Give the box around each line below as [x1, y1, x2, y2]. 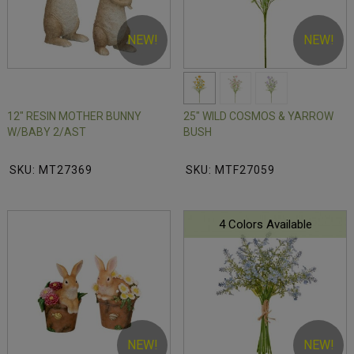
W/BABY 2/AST [7, 126, 86, 139]
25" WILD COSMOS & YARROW [183, 110, 333, 123]
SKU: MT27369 [9, 164, 92, 177]
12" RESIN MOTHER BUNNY [7, 110, 141, 123]
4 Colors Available [218, 217, 312, 232]
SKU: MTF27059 [186, 164, 275, 177]
